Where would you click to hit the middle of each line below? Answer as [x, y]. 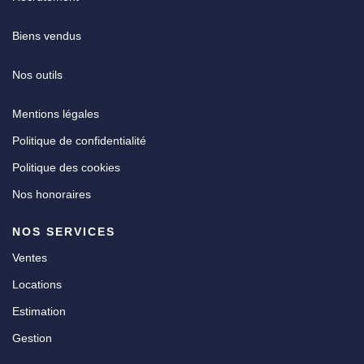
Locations [37, 285]
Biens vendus [47, 36]
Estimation [39, 312]
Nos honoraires [52, 195]
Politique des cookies [66, 168]
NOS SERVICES [64, 232]
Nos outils [37, 75]
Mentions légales [56, 114]
